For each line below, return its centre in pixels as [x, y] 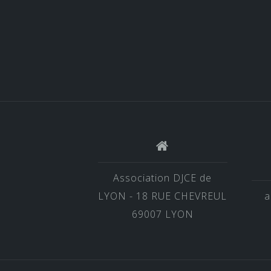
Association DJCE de [163, 178]
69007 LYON [162, 214]
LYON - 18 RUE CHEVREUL [163, 196]
